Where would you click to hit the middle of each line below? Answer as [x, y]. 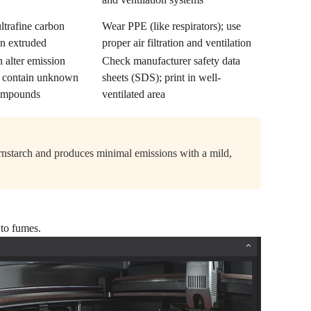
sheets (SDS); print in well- [161, 77]
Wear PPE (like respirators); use [171, 26]
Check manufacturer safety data [171, 61]
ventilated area [134, 94]
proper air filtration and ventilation [177, 43]
